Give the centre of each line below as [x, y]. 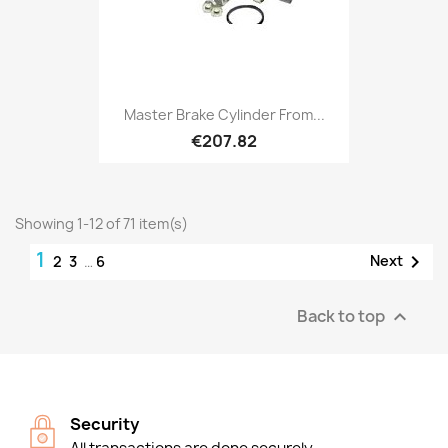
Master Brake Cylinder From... [224, 115]
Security [104, 423]
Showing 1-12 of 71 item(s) [101, 223]
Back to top [342, 315]
